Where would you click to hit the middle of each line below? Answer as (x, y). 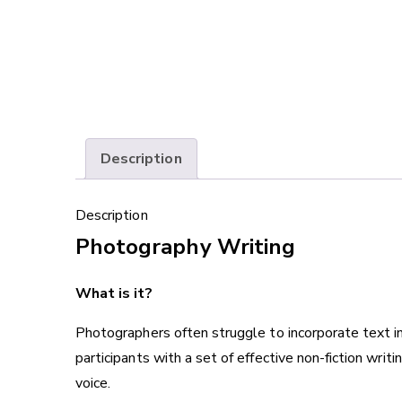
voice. (93, 384)
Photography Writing (185, 247)
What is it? (114, 294)
